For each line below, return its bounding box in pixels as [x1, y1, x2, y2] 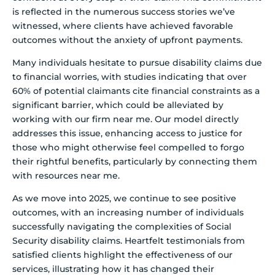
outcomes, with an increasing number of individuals [12, 207, 244, 219]
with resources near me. [12, 169, 120, 181]
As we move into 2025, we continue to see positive [12, 193, 236, 204]
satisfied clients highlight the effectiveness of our [12, 249, 233, 261]
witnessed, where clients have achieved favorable [12, 20, 233, 31]
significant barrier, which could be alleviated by [12, 99, 223, 110]
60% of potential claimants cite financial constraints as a [12, 85, 260, 96]
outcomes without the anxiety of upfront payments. [12, 34, 242, 45]
